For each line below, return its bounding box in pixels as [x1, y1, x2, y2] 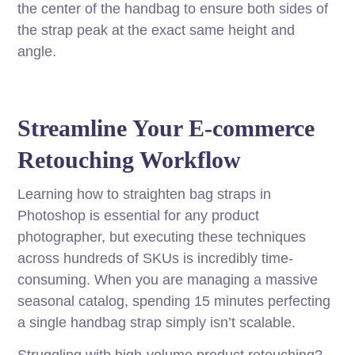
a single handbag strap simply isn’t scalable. [17, 315, 296, 331]
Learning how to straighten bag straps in [17, 186, 272, 203]
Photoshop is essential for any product [17, 208, 260, 224]
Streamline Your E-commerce [17, 115, 315, 142]
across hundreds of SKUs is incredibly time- [17, 250, 294, 267]
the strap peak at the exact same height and [17, 22, 296, 39]
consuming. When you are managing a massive [17, 272, 319, 288]
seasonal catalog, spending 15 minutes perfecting [17, 293, 331, 310]
